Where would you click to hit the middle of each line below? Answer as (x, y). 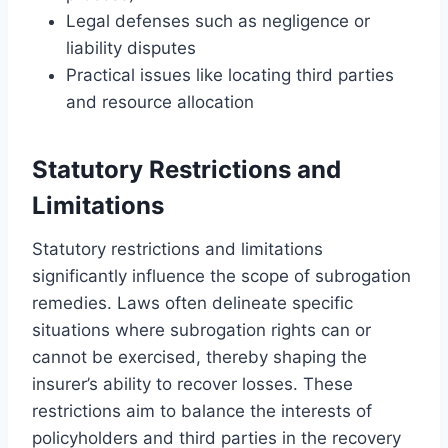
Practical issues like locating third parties (230, 74)
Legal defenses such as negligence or (218, 20)
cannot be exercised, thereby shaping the (199, 356)
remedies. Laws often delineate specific (192, 302)
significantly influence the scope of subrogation (221, 275)
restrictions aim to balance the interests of (202, 410)
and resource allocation (160, 101)
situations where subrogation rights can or (201, 329)
